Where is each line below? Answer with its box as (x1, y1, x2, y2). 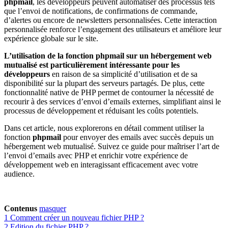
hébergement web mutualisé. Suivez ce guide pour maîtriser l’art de (4, 141, 219, 151)
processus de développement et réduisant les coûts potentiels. (4, 106, 198, 115)
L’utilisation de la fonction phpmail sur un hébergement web (4, 51, 212, 60)
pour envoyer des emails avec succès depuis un (61, 132, 214, 141)
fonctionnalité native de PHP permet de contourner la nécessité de (4, 88, 214, 97)
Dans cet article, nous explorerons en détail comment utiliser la (4, 123, 204, 132)
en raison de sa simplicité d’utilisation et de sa (50, 69, 197, 78)
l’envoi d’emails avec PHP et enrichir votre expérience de (4, 151, 188, 160)
